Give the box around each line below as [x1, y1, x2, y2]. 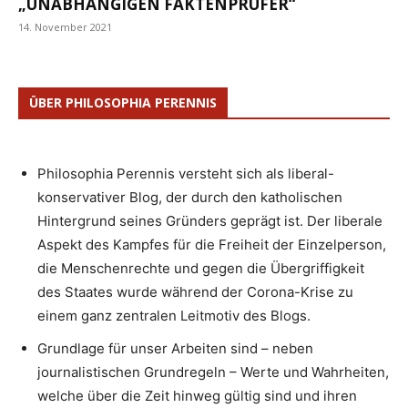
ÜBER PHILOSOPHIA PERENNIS [29, 93, 217, 111]
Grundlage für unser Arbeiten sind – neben [37, 339, 313, 357]
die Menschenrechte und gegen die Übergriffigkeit [37, 259, 364, 277]
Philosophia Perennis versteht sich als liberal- [37, 164, 334, 182]
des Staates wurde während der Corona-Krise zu [37, 282, 353, 301]
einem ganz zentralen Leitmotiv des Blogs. [37, 306, 311, 324]
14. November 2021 [18, 19, 112, 34]
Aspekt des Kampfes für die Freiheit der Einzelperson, [37, 235, 386, 253]
